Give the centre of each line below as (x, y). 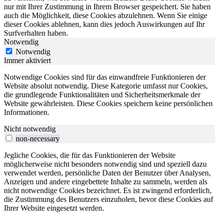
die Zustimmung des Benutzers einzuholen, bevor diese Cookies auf (109, 199)
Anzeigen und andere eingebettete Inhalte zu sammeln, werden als (106, 182)
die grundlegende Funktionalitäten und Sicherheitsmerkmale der (102, 95)
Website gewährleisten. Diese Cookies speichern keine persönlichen (108, 104)
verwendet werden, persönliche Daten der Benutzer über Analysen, (107, 173)
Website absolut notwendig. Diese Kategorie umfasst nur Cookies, (106, 86)
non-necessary (38, 139)
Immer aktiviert (27, 61)
